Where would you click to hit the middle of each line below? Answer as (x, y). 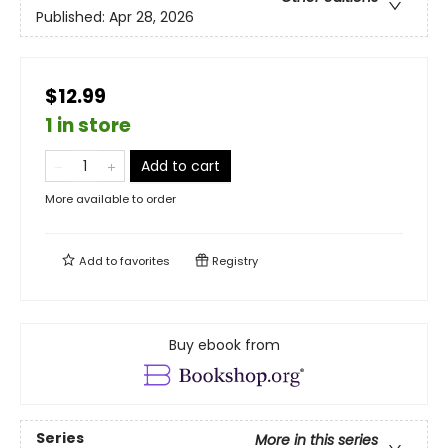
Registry (233, 261)
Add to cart (180, 166)
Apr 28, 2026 (151, 17)
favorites (145, 261)
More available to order (110, 199)
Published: (72, 17)
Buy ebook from (224, 345)
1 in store (88, 125)
